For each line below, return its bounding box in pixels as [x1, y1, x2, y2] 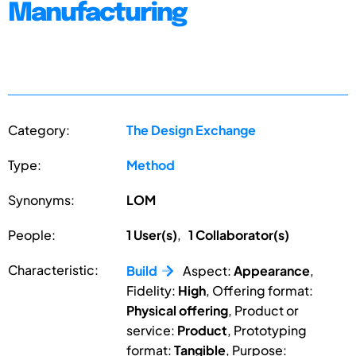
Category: [8, 121, 70, 138]
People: [8, 226, 56, 243]
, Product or [228, 301, 300, 319]
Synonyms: [8, 191, 75, 208]
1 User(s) [126, 226, 178, 243]
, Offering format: [206, 281, 314, 299]
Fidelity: [126, 281, 179, 299]
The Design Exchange [126, 121, 257, 138]
